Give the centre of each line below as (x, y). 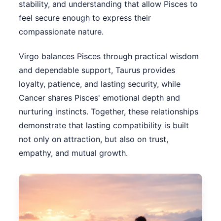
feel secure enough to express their (85, 18)
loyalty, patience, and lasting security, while (100, 84)
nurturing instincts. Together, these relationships (109, 111)
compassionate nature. (61, 31)
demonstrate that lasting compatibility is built (104, 125)
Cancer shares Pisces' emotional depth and (99, 97)
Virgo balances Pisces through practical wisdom (109, 56)
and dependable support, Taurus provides (97, 70)
